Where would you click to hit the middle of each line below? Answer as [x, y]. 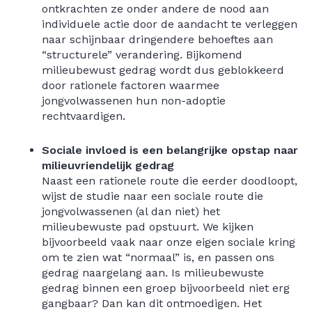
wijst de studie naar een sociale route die [153, 196]
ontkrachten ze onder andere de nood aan [155, 9]
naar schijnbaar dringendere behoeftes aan [157, 39]
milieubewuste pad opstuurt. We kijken [148, 227]
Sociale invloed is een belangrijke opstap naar [170, 150]
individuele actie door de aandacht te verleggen [170, 24]
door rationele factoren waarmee [131, 85]
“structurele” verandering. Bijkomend [142, 55]
